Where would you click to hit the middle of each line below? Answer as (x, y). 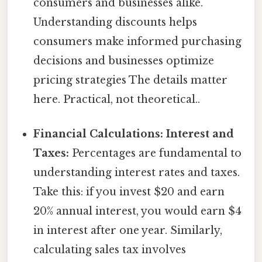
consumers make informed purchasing (138, 42)
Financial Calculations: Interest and (134, 134)
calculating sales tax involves (110, 250)
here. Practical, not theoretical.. (117, 100)
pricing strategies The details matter (131, 80)
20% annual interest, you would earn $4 (138, 211)
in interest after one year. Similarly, (128, 231)
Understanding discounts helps (116, 23)
